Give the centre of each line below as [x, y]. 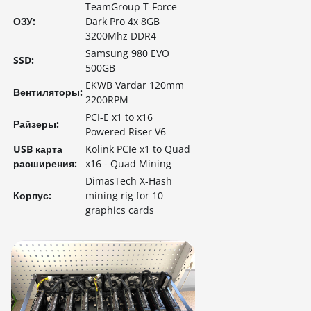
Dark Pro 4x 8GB [123, 21]
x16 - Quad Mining [128, 163]
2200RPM [107, 100]
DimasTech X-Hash [129, 181]
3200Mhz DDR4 [121, 36]
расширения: [45, 163]
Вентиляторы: [48, 92]
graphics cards [120, 210]
